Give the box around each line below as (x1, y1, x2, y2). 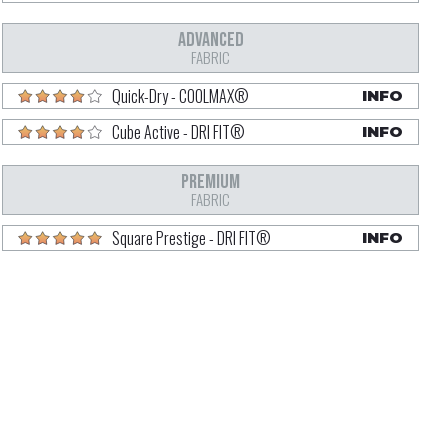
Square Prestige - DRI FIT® (112, 225, 271, 250)
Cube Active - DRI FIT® (112, 119, 245, 144)
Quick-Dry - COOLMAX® (112, 83, 249, 108)
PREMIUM (181, 169, 240, 194)
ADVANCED (177, 27, 244, 52)
